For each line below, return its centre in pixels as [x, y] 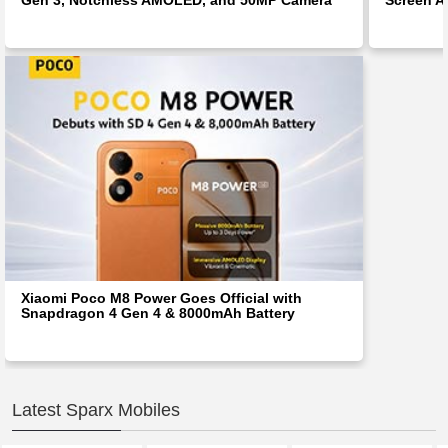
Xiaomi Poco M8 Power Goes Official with [161, 297]
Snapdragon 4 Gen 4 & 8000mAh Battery [158, 312]
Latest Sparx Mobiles [96, 409]
